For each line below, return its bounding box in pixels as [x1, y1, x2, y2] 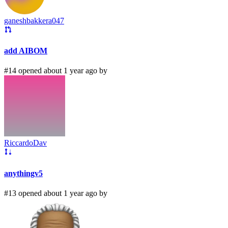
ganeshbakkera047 [4, 16, 64, 25]
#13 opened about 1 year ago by [4, 188, 107, 197]
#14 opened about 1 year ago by [4, 66, 107, 75]
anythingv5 [4, 168, 43, 178]
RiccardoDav [4, 138, 47, 148]
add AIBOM [4, 46, 47, 55]
